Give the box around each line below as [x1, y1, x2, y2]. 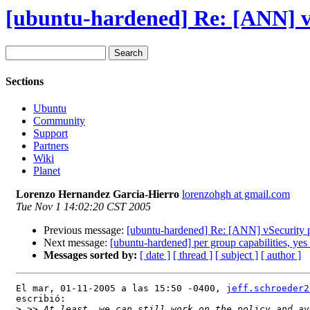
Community [33, 114, 85, 127]
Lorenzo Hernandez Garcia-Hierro [16, 188, 179, 200]
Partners [33, 139, 69, 152]
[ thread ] [173, 248, 212, 261]
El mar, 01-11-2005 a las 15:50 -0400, [16, 282, 226, 293]
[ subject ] [215, 248, 258, 261]
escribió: [16, 293, 66, 304]
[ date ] [140, 248, 170, 261]
